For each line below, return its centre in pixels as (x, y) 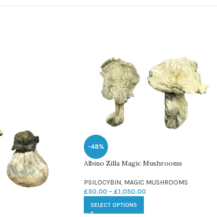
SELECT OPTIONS (114, 205)
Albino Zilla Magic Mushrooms (133, 163)
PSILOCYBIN (102, 183)
